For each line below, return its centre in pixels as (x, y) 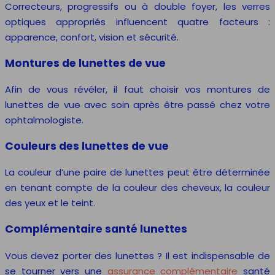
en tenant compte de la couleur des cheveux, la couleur (137, 188)
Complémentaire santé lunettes (96, 229)
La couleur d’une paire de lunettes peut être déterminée (137, 172)
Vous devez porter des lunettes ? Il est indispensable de (137, 255)
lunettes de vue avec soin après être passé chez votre (137, 105)
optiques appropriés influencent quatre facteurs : (137, 22)
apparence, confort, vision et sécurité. (92, 37)
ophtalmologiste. (44, 120)
